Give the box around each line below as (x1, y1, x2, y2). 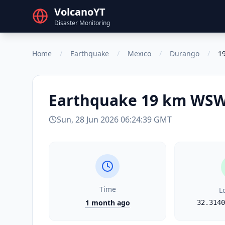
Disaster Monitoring (54, 19, 110, 27)
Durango (170, 49, 199, 58)
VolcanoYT (54, 5, 105, 19)
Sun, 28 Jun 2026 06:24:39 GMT (57, 114, 172, 125)
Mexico (128, 49, 151, 58)
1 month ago (85, 198, 130, 207)
